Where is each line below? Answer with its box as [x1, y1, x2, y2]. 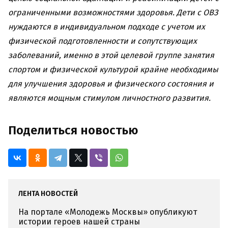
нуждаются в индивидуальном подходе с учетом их [8, 22, 205, 32]
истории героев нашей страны [18, 217, 140, 227]
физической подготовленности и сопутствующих [8, 36, 197, 46]
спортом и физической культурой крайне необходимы [8, 65, 218, 75]
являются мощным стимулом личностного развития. [8, 93, 211, 103]
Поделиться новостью [8, 123, 138, 138]
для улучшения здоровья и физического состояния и [8, 79, 214, 89]
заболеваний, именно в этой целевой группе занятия [8, 50, 214, 61]
